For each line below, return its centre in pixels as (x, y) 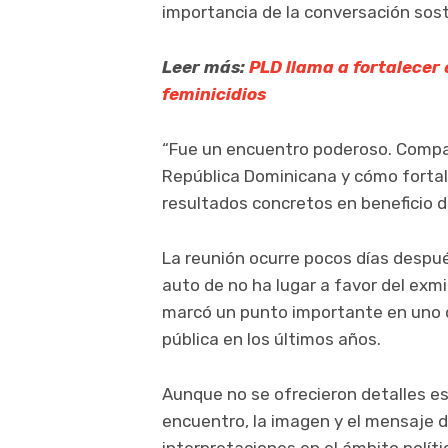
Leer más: (205, 67)
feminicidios (214, 94)
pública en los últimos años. (271, 339)
